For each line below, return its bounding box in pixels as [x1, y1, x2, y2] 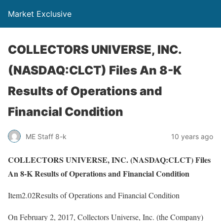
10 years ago [171, 132, 213, 141]
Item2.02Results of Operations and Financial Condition [8, 190, 180, 200]
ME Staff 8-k [26, 132, 67, 141]
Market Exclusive [8, 9, 72, 19]
